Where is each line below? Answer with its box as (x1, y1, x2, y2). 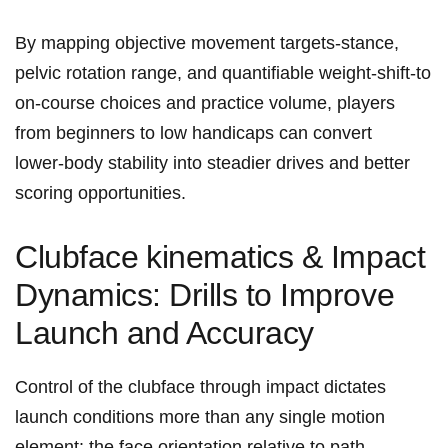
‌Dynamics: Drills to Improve (15, 277, 395, 314)
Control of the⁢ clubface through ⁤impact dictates (15, 377, 386, 398)
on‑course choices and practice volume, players (15, 93, 395, 114)
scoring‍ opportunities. (15, 183, 186, 204)
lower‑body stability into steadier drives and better (15, 153, 410, 174)
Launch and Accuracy (15, 315, 314, 352)
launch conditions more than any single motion (15, 407, 385, 428)
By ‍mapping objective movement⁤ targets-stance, (15, 33, 399, 54)
